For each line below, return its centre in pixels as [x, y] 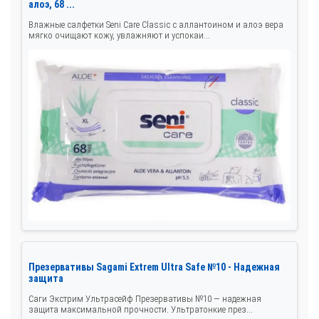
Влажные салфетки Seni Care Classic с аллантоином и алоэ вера [156, 24]
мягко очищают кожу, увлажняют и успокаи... [119, 35]
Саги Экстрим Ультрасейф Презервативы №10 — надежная [145, 299]
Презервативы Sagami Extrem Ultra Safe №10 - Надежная [154, 267]
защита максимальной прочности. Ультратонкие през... [141, 310]
